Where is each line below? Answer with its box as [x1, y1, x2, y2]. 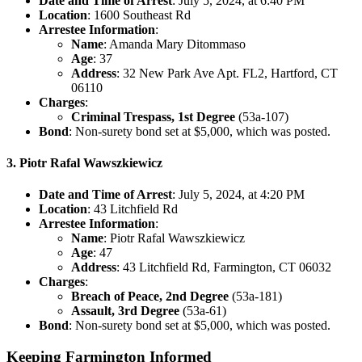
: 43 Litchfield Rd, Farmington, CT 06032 [116, 260, 331, 275]
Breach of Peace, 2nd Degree [71, 289, 229, 304]
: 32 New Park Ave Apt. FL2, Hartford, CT [116, 65, 338, 80]
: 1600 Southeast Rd [87, 7, 191, 22]
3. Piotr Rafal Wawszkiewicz [6, 155, 162, 170]
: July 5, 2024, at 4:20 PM [172, 187, 305, 202]
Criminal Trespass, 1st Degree [71, 109, 235, 124]
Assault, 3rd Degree [71, 304, 179, 318]
